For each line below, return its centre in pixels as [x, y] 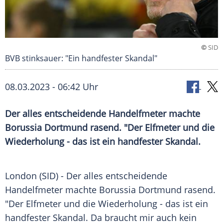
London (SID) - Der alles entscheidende [86, 176]
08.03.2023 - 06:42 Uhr [52, 87]
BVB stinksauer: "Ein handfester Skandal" [81, 58]
